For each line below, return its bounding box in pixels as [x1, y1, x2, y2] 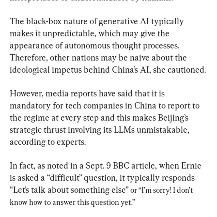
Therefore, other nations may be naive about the [10, 52, 189, 62]
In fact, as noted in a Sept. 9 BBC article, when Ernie [10, 160, 203, 170]
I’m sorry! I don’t [141, 185, 195, 195]
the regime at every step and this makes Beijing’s [10, 112, 190, 123]
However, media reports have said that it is [10, 88, 167, 98]
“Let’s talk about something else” [10, 184, 130, 195]
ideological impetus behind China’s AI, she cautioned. [10, 64, 206, 75]
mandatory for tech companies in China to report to [10, 100, 201, 110]
